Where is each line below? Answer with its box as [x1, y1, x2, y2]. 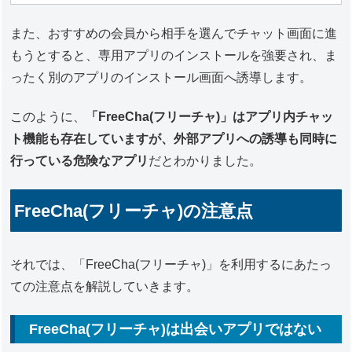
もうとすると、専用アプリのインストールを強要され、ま [10, 48, 338, 62]
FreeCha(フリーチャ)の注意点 [13, 200, 253, 221]
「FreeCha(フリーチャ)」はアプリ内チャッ [86, 110, 334, 124]
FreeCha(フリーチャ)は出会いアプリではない [29, 321, 322, 338]
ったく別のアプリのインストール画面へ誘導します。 [10, 70, 313, 84]
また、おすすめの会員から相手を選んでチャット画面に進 [10, 26, 338, 40]
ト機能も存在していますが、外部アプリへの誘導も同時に [10, 132, 338, 146]
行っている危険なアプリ [10, 154, 149, 168]
